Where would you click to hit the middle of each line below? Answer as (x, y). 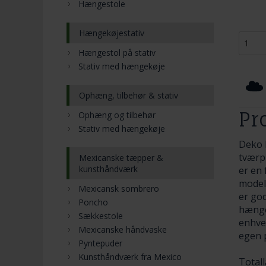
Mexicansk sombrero (119, 188)
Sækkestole (101, 216)
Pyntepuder (100, 243)
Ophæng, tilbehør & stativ (129, 95)
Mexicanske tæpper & (121, 157)
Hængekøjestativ (112, 33)
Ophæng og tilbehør (117, 115)
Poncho (93, 202)
